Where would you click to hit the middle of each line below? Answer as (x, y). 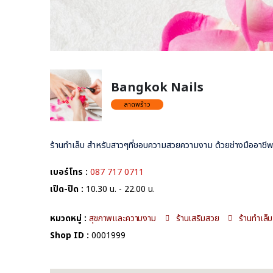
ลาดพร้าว (137, 104)
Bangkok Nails (157, 88)
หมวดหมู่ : (68, 218)
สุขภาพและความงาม (122, 218)
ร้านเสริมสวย (197, 218)
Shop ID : (69, 235)
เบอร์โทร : (69, 172)
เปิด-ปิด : (67, 189)
